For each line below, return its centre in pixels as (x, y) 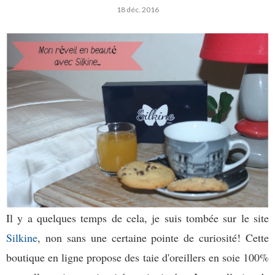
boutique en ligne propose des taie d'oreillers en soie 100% (137, 258)
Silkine (22, 238)
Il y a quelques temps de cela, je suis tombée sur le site (137, 218)
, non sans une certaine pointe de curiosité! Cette (153, 238)
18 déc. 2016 (137, 9)
